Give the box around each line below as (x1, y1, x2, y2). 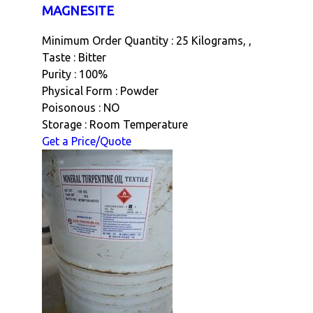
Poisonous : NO (42, 101, 119, 115)
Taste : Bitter (42, 51, 106, 64)
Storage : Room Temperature (42, 118, 188, 131)
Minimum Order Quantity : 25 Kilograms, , (42, 34, 252, 48)
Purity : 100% (42, 68, 108, 81)
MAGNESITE (42, 3, 114, 18)
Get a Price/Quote (42, 135, 131, 148)
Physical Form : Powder (42, 85, 159, 98)
